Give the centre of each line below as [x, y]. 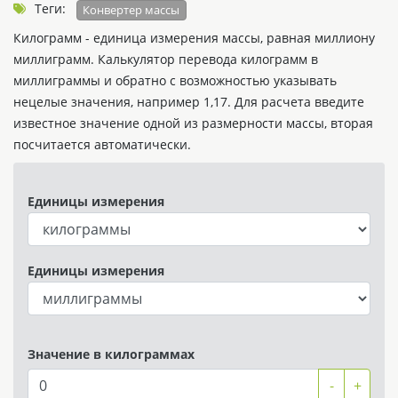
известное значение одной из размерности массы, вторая [193, 123]
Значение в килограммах [111, 354]
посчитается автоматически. [102, 144]
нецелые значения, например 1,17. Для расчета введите [189, 101]
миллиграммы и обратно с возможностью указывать [175, 80]
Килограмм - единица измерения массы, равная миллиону [194, 37]
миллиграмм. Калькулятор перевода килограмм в [166, 59]
